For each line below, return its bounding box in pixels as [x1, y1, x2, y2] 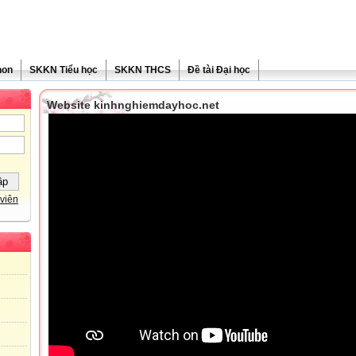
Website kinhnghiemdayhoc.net [47, 99, 219, 111]
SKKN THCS [114, 64, 171, 75]
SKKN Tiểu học [29, 64, 98, 75]
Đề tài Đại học [188, 64, 250, 75]
